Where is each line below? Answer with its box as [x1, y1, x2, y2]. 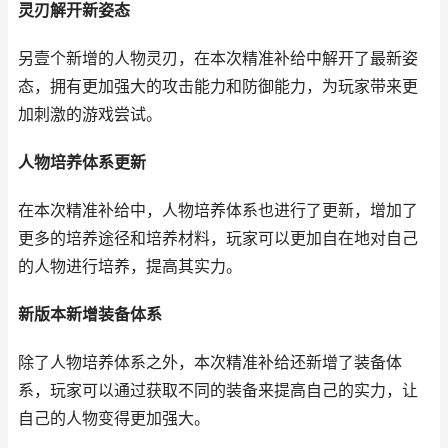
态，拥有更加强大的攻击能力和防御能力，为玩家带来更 [18, 77, 418, 96]
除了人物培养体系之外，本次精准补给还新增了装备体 [18, 353, 402, 372]
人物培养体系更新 [18, 153, 146, 172]
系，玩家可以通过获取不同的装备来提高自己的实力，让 [18, 381, 418, 400]
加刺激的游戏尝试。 [18, 105, 162, 124]
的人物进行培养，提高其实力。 [18, 257, 242, 276]
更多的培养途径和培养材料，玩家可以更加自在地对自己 [18, 229, 418, 248]
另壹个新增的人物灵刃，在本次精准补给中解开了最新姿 [18, 49, 418, 68]
